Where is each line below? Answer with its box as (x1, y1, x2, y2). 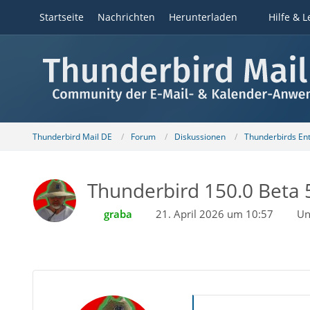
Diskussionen (174, 130, 226, 143)
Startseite (39, 10, 84, 24)
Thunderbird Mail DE (32, 130, 112, 143)
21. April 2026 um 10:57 (155, 207, 273, 221)
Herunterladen (168, 10, 237, 24)
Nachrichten (97, 10, 155, 24)
